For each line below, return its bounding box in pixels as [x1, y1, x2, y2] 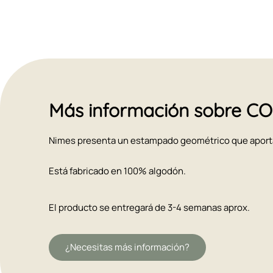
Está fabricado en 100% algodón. [49, 164, 186, 177]
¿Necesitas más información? [65, 240, 190, 253]
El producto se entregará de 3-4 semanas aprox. [49, 200, 250, 214]
